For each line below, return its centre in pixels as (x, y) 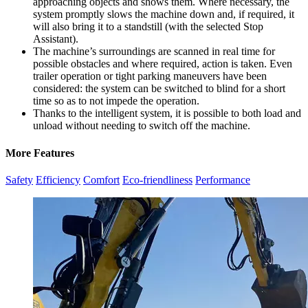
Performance (223, 180)
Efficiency (58, 180)
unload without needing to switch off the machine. (142, 126)
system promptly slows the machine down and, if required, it (164, 14)
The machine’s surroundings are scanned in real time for (154, 52)
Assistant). (56, 39)
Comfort (101, 180)
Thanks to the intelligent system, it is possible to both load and (167, 113)
